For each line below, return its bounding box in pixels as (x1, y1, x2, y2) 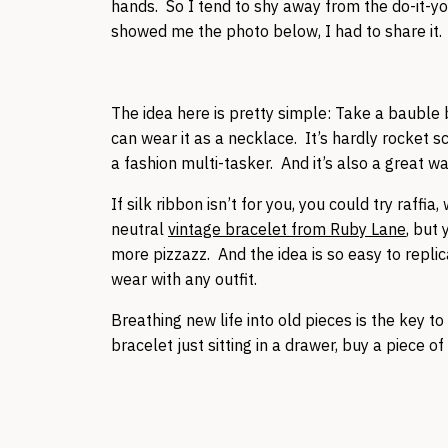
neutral (111, 219, 168, 239)
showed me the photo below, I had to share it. (111, 21, 442, 41)
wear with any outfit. (111, 269, 257, 289)
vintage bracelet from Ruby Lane (168, 219, 406, 239)
